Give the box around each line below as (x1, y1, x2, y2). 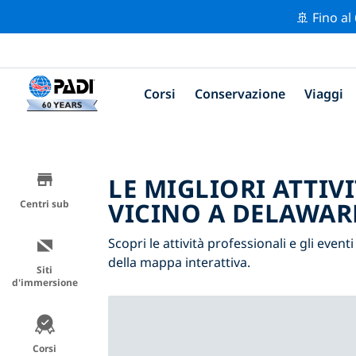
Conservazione (195, 84, 285, 103)
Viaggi (304, 84, 343, 103)
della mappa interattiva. (108, 253, 250, 271)
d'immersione (11, 275, 78, 289)
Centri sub (20, 196, 69, 211)
